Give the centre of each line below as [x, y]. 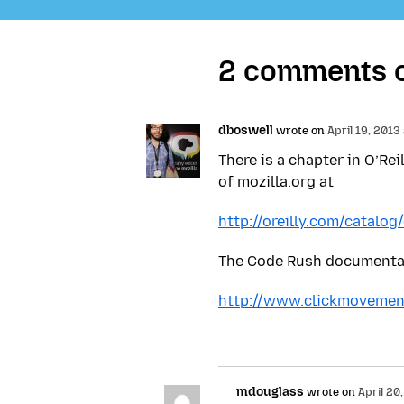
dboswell [246, 130]
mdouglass [270, 391]
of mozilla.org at [276, 181]
